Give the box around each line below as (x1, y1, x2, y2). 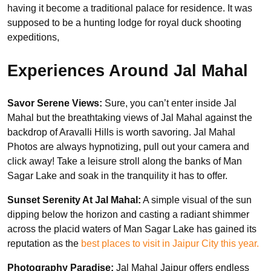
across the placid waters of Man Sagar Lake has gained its (7, 224, 256, 235)
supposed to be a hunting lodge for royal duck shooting (7, 18, 241, 28)
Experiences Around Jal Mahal (7, 61, 248, 80)
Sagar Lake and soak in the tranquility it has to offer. (7, 171, 227, 181)
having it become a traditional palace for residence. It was (7, 3, 252, 14)
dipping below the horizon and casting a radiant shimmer (7, 209, 249, 220)
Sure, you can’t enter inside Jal (105, 98, 237, 109)
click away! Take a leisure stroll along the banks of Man (7, 156, 242, 167)
